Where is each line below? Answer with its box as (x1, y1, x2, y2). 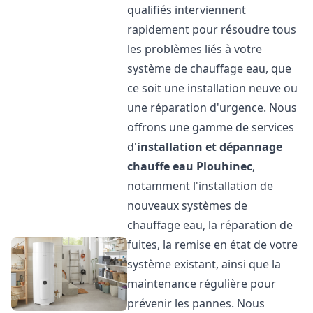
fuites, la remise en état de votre (127, 237, 298, 252)
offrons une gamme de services (127, 119, 295, 135)
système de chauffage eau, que (127, 61, 292, 76)
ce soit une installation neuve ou (127, 80, 298, 96)
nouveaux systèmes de (127, 198, 248, 213)
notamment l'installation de (127, 178, 274, 194)
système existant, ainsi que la (127, 256, 282, 272)
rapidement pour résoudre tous (127, 22, 297, 37)
